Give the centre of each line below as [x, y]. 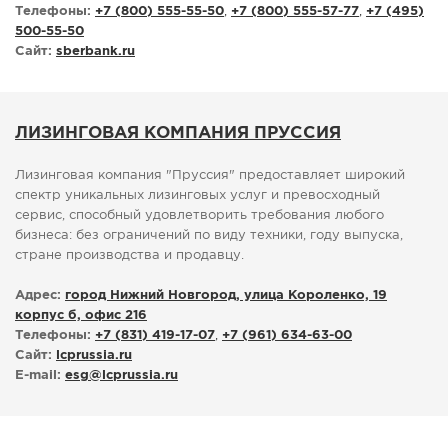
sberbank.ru [95, 52]
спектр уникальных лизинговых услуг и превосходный [197, 196]
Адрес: [38, 296]
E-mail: [38, 376]
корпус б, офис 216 [81, 316]
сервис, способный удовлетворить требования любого [199, 216]
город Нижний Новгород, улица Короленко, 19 [226, 296]
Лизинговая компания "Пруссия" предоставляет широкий [210, 176]
